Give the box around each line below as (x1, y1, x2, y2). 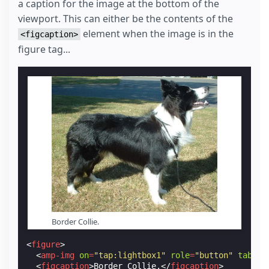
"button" (195, 250, 234, 261)
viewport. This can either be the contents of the (18, 12, 233, 26)
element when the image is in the (80, 27, 234, 41)
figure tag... (18, 43, 70, 56)
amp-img (41, 250, 75, 261)
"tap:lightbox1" (94, 250, 166, 261)
